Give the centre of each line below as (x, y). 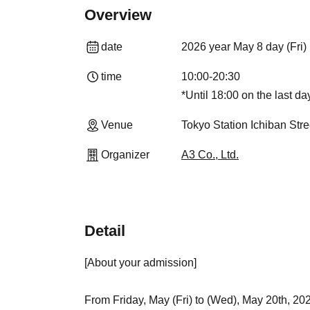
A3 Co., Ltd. (210, 155)
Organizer (125, 155)
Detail (105, 231)
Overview (118, 15)
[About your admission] (140, 263)
